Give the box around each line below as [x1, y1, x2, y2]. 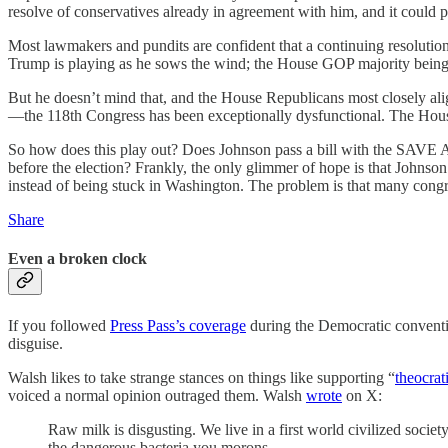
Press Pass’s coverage [110, 316, 246, 334]
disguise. [8, 334, 67, 352]
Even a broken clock [8, 250, 147, 268]
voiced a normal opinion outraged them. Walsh [8, 386, 306, 404]
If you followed [8, 316, 110, 334]
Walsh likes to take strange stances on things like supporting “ [8, 368, 395, 386]
